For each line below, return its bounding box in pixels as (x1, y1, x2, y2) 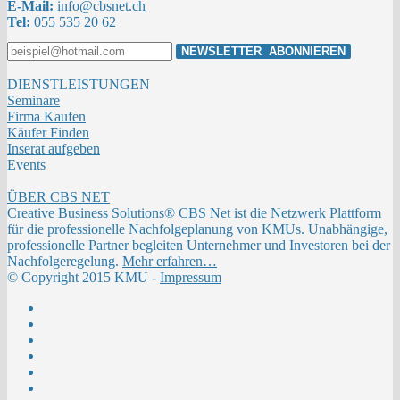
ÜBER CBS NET (7, 189, 110, 204)
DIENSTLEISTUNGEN (7, 77, 154, 92)
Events (7, 157, 46, 172)
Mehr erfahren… (122, 254, 217, 269)
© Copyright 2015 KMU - (7, 270, 160, 285)
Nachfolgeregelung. (7, 254, 122, 269)
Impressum (160, 270, 221, 285)
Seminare (7, 93, 60, 108)
